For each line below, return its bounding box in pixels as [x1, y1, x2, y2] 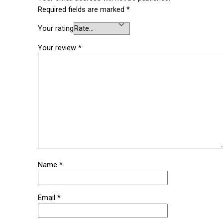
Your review [38, 43, 79, 53]
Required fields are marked [38, 4, 127, 14]
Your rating [38, 24, 74, 33]
